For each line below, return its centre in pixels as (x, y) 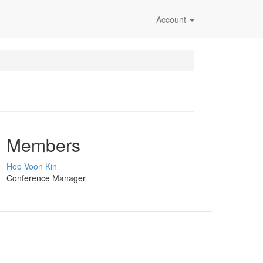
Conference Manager (46, 178)
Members (43, 145)
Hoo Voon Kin (32, 166)
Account (172, 19)
